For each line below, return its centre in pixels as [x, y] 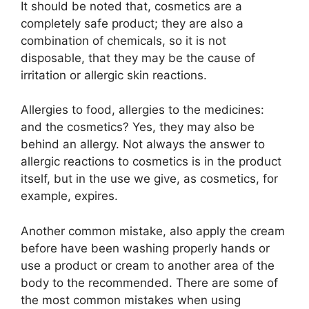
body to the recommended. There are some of [149, 282]
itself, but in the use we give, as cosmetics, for [149, 179]
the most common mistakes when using [131, 300]
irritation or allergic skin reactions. [114, 75]
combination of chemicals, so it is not [123, 40]
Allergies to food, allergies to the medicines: [142, 110]
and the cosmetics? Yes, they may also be [138, 127]
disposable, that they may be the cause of [138, 58]
